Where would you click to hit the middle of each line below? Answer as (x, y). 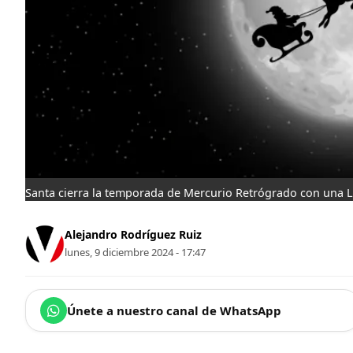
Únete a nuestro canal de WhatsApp (174, 310)
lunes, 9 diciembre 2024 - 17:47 (135, 253)
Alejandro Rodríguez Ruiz (133, 235)
